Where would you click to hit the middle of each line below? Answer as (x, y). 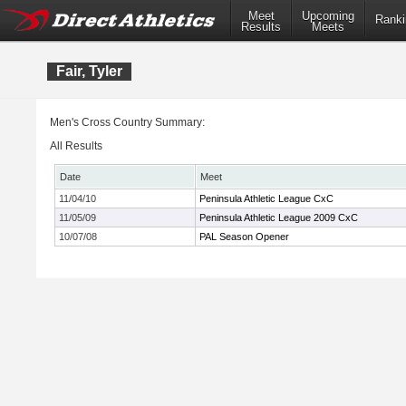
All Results (76, 146)
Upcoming (328, 16)
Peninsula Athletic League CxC (266, 198)
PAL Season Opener (244, 237)
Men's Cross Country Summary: (127, 122)
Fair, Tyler (89, 71)
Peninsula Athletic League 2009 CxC (279, 217)
